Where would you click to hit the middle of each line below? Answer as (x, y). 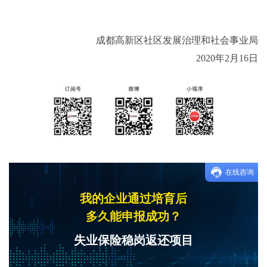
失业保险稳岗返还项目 (133, 240)
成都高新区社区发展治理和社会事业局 (177, 41)
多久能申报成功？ (133, 216)
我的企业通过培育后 (133, 198)
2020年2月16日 (227, 58)
